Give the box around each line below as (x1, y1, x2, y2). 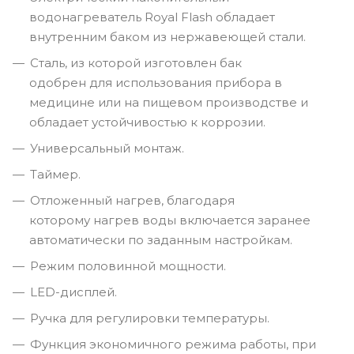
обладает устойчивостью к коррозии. (29, 114, 265, 130)
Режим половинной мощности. (30, 258, 226, 273)
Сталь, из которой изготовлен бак (30, 55, 242, 70)
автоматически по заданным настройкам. (29, 232, 292, 247)
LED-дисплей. (30, 284, 117, 299)
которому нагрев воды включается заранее (29, 212, 311, 228)
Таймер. (30, 166, 81, 182)
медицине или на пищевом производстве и (29, 94, 308, 110)
